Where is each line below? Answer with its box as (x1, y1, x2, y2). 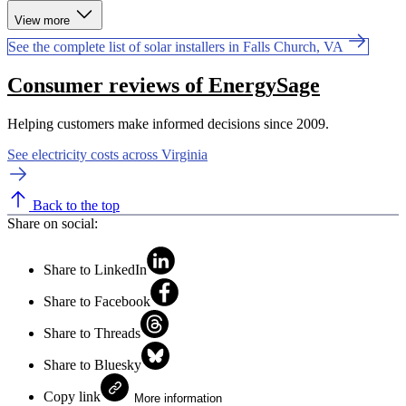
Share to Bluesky (43, 356, 141, 372)
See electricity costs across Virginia (7, 146, 208, 162)
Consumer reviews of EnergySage (7, 73, 320, 98)
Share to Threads (43, 324, 140, 341)
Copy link (43, 388, 101, 404)
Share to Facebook (43, 293, 150, 309)
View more (14, 14, 73, 28)
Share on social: (7, 215, 98, 231)
